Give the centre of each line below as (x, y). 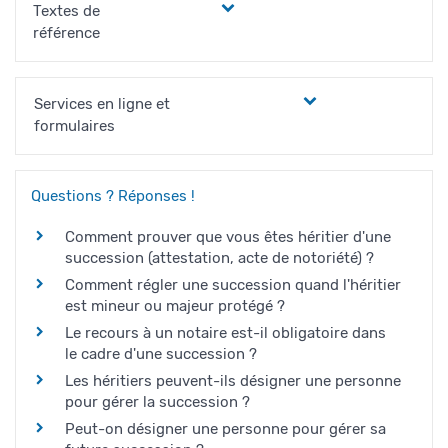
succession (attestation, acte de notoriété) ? (219, 257)
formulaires (74, 125)
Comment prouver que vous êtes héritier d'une (228, 236)
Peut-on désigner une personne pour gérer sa (225, 428)
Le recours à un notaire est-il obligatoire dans (225, 332)
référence (67, 32)
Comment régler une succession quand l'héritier (233, 284)
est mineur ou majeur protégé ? (175, 305)
